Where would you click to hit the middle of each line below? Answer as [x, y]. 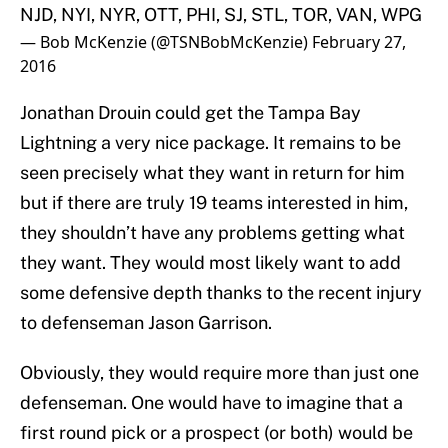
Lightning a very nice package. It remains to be [210, 143]
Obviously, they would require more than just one [219, 373]
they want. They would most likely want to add [210, 263]
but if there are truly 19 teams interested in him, [214, 203]
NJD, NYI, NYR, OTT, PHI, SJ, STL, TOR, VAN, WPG [221, 15]
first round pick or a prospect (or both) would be [216, 433]
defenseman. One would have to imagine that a [211, 403]
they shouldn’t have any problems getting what [212, 233]
